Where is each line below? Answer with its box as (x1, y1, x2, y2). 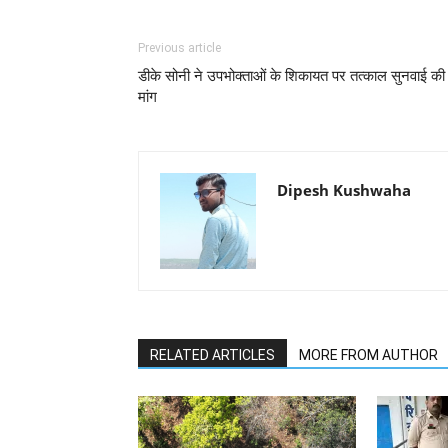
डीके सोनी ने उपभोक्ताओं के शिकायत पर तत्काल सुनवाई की (138, 66, 445, 85)
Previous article (138, 40, 221, 55)
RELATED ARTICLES (150, 346, 275, 363)
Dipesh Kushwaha (277, 179, 411, 200)
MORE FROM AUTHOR (299, 346, 438, 363)
